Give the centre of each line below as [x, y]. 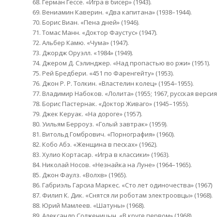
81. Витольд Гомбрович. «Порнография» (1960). [104, 134]
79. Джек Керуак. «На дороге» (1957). [87, 114]
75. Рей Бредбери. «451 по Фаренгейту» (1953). [103, 73]
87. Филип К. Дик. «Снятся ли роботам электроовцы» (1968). [123, 195]
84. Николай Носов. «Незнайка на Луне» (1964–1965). [112, 164]
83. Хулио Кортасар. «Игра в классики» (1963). [101, 154]
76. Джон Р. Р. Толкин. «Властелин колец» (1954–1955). [113, 83]
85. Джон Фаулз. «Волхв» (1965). [80, 175]
